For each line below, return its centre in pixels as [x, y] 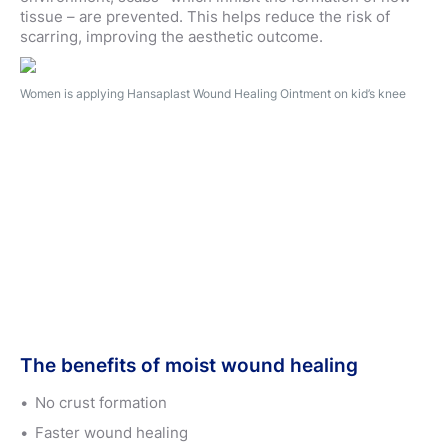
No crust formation [101, 402]
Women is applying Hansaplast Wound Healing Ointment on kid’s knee [213, 93]
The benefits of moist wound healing [189, 365]
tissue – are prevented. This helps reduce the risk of [205, 16]
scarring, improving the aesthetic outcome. [171, 36]
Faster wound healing [111, 432]
